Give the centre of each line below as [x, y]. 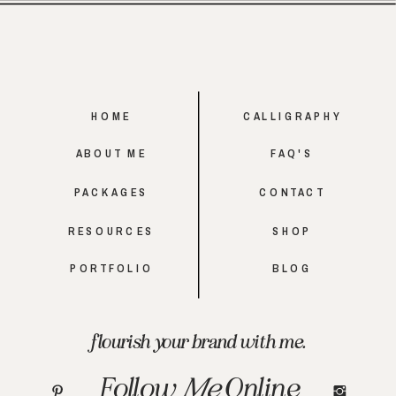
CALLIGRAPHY [292, 116]
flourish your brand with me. [198, 341]
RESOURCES [111, 232]
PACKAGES [111, 192]
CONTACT [292, 192]
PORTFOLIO [111, 269]
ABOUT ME [111, 153]
